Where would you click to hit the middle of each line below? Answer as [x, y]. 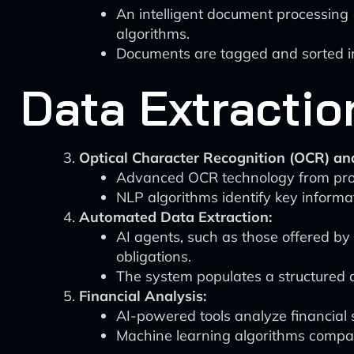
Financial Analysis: [143, 296]
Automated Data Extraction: [175, 217]
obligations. [154, 256]
